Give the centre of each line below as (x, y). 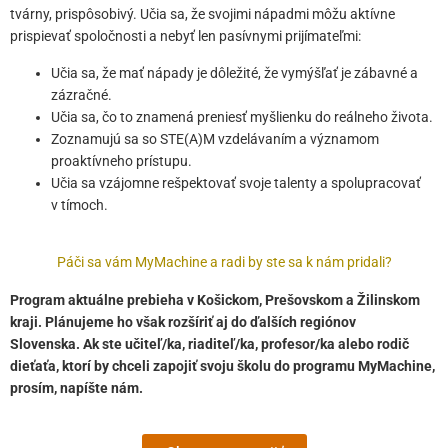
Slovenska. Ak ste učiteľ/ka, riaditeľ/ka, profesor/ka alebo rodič (209, 344)
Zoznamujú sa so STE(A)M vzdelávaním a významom (215, 138)
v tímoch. (80, 204)
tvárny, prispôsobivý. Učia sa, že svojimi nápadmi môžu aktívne (202, 13)
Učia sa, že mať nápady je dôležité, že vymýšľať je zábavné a (235, 72)
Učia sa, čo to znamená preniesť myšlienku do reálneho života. (242, 116)
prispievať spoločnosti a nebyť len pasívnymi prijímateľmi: (185, 35)
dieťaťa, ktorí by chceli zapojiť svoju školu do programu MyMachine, (222, 366)
